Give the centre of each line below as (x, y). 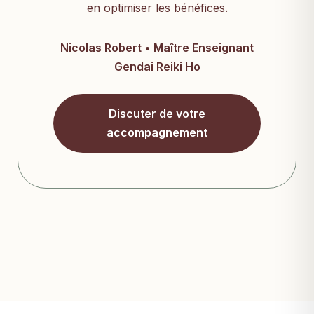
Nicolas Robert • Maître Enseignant (157, 48)
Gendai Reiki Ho (157, 67)
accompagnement (157, 133)
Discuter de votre (157, 114)
